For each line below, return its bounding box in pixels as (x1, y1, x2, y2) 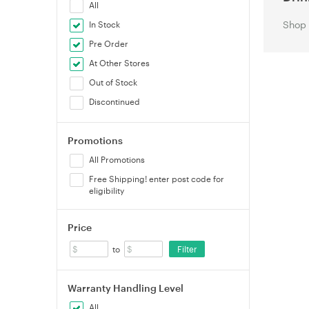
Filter (177, 243, 197, 255)
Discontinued (89, 97, 141, 106)
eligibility (89, 186, 125, 195)
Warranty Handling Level (68, 282, 183, 294)
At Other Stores (89, 58, 150, 68)
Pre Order (89, 39, 129, 48)
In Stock (89, 19, 121, 29)
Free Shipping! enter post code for (89, 174, 225, 183)
